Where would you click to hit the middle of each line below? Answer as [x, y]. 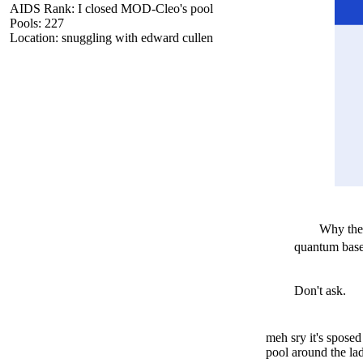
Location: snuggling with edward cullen [111, 37]
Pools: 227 [37, 23]
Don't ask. [320, 290]
